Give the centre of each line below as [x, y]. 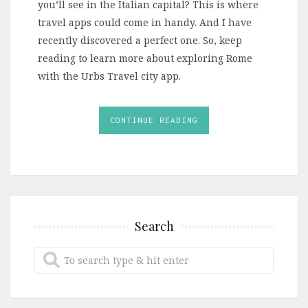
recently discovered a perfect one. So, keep [140, 40]
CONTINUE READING [154, 120]
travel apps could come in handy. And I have [145, 22]
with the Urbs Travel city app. [109, 76]
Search [154, 226]
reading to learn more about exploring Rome [145, 58]
